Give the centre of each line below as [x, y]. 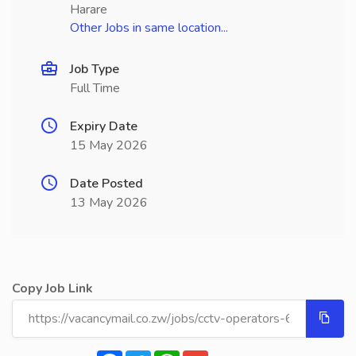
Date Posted [106, 184]
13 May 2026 [109, 203]
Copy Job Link [52, 288]
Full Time [95, 88]
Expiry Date [104, 126]
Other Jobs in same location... [149, 28]
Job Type [95, 69]
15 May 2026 [109, 145]
